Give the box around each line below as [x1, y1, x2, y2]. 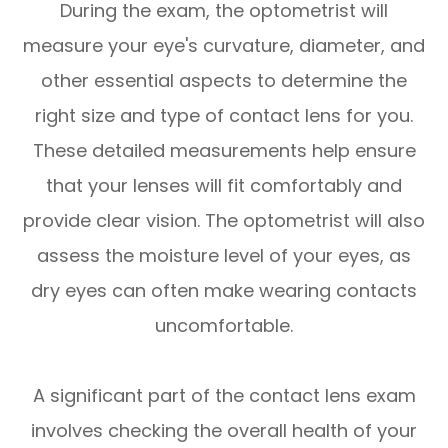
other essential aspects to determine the [41, 68, 407, 94]
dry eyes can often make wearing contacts [31, 278, 417, 304]
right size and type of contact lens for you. [35, 103, 413, 129]
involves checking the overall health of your [31, 418, 417, 444]
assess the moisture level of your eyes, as [37, 243, 411, 269]
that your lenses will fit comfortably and [46, 173, 402, 199]
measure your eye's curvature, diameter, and [23, 33, 425, 59]
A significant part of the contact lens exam [32, 383, 416, 409]
